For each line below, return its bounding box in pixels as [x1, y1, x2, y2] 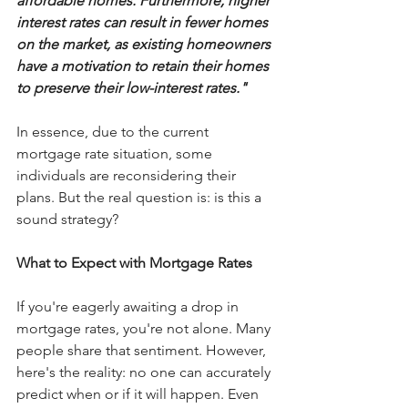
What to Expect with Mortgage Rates [16, 254, 252, 271]
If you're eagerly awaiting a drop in [16, 298, 242, 315]
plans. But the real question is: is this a [16, 189, 265, 206]
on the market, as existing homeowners [16, 36, 274, 53]
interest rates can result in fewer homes [16, 14, 271, 31]
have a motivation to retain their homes [16, 57, 272, 75]
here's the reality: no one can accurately [16, 363, 274, 381]
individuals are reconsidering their [16, 167, 240, 184]
